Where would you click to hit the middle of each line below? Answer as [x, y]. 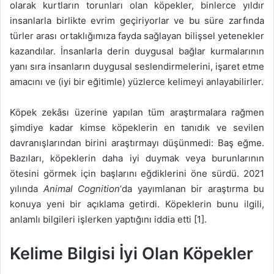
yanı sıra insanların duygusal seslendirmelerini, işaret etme [137, 67]
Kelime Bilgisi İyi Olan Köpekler [131, 254]
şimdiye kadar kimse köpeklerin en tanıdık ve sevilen [137, 128]
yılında [27, 189]
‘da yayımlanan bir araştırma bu [192, 189]
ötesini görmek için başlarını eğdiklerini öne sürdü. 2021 [137, 174]
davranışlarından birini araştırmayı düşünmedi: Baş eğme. [137, 143]
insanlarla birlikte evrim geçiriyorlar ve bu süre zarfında [137, 21]
